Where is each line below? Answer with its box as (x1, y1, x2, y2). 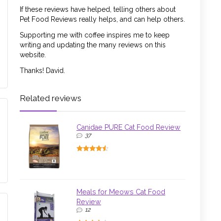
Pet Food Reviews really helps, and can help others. (20, 15, 185, 24)
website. (20, 51, 46, 59)
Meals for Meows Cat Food (76, 188, 165, 196)
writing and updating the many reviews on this (20, 41, 166, 49)
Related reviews (20, 93, 81, 104)
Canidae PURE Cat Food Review (76, 123, 181, 132)
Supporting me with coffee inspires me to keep (20, 31, 170, 39)
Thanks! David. (20, 67, 65, 75)
